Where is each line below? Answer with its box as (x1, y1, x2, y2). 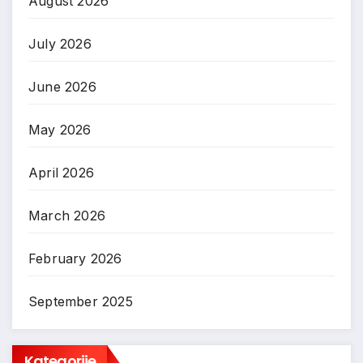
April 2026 (28, 164, 94, 181)
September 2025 (28, 293, 133, 310)
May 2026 (28, 122, 92, 139)
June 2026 (28, 79, 96, 96)
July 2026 (28, 36, 92, 53)
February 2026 (28, 250, 122, 267)
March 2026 (28, 207, 105, 224)
